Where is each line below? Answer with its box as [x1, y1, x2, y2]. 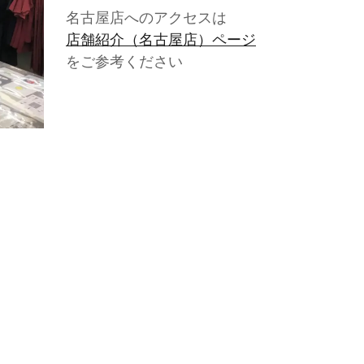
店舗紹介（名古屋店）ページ [66, 30, 256, 48]
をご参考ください [66, 52, 183, 70]
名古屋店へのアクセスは [66, 8, 227, 26]
